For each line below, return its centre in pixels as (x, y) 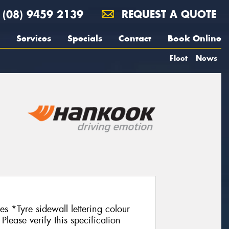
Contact (135, 38)
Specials (85, 38)
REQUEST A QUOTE (167, 14)
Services (34, 38)
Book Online (194, 38)
